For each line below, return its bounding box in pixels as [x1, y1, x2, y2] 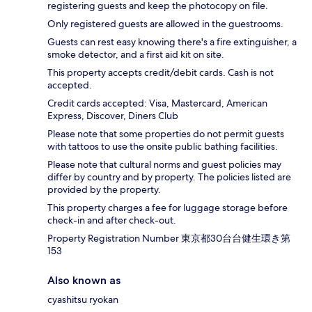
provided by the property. [47, 183, 161, 196]
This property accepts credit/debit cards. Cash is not [47, 66, 274, 79]
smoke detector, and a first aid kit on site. [47, 48, 224, 61]
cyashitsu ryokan [47, 293, 118, 306]
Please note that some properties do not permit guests [47, 127, 284, 141]
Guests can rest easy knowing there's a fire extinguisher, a [47, 36, 297, 49]
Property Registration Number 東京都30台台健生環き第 [47, 232, 290, 245]
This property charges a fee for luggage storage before [47, 201, 288, 214]
